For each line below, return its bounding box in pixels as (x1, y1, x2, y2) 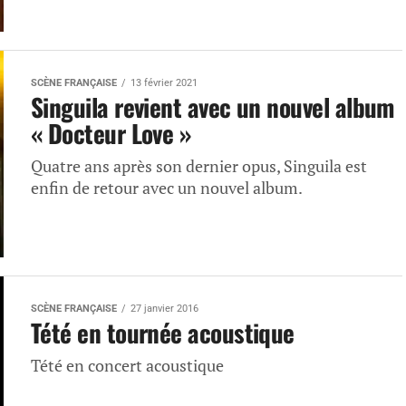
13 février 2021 (130, 77, 198, 89)
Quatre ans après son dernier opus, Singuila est (31, 156, 367, 177)
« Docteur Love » (31, 115, 191, 151)
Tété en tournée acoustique (31, 314, 295, 351)
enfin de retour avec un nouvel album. (31, 178, 303, 198)
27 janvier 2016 (130, 303, 198, 314)
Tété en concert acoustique (31, 355, 224, 376)
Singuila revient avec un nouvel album (31, 89, 394, 125)
